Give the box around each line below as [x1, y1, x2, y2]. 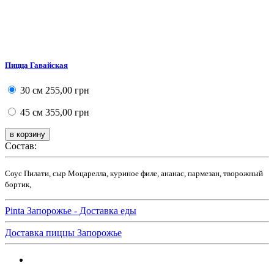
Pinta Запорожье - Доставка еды [5, 206, 136, 217]
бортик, [5, 180, 31, 190]
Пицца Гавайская [5, 61, 68, 70]
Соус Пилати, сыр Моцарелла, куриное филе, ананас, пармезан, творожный [5, 169, 263, 179]
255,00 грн [43, 85, 89, 96]
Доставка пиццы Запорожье [5, 228, 122, 239]
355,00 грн [43, 107, 89, 118]
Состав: [5, 141, 37, 152]
